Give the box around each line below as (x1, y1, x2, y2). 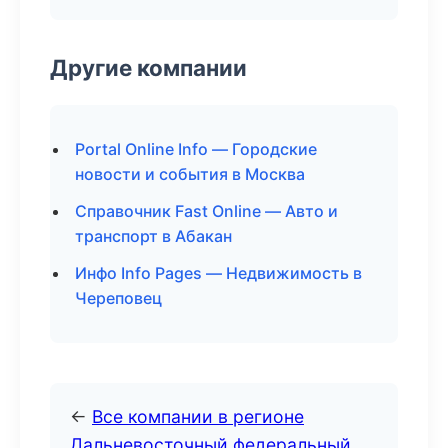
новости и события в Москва (75, 164, 305, 184)
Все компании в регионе (92, 406, 304, 427)
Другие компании (50, 54, 247, 81)
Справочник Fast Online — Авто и (75, 201, 338, 221)
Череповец (75, 288, 162, 308)
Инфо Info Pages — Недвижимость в (75, 263, 362, 283)
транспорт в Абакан (75, 226, 232, 246)
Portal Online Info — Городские (75, 139, 317, 159)
